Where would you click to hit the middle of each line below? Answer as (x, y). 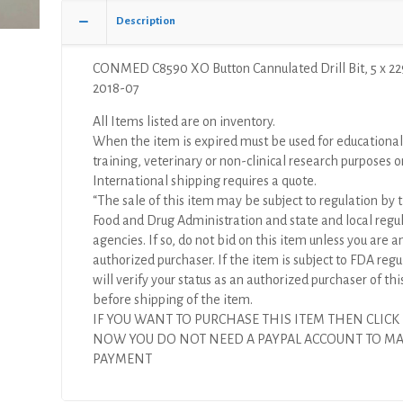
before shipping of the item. (173, 300)
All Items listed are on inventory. (184, 121)
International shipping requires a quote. (205, 181)
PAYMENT (123, 359)
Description (146, 21)
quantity (84, 75)
